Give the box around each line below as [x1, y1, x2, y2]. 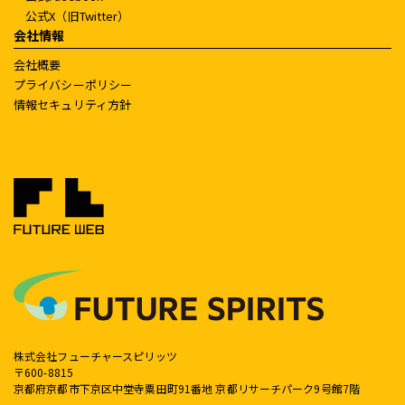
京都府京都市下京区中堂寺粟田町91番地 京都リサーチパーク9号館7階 [14, 380, 361, 396]
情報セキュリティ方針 [14, 96, 132, 114]
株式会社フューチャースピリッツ [14, 347, 177, 363]
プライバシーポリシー [14, 76, 133, 94]
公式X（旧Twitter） [25, 6, 130, 24]
